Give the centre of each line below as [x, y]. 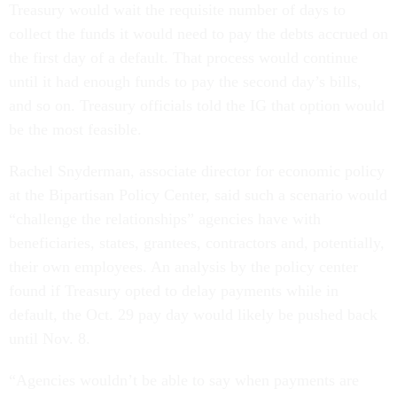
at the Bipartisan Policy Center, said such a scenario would [198, 195]
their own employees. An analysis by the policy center [183, 267]
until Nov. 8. [52, 339]
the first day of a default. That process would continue [183, 58]
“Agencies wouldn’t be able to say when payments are [184, 381]
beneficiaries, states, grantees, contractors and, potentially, [197, 243]
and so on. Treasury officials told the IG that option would [197, 106]
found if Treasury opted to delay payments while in [174, 291]
